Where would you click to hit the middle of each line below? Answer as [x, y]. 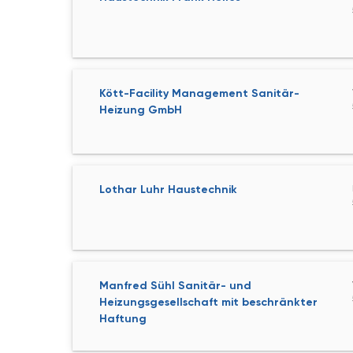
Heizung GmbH [141, 110]
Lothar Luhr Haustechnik [168, 190]
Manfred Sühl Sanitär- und [175, 286]
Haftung [123, 319]
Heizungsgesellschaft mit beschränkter [208, 302]
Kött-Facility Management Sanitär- [199, 93]
